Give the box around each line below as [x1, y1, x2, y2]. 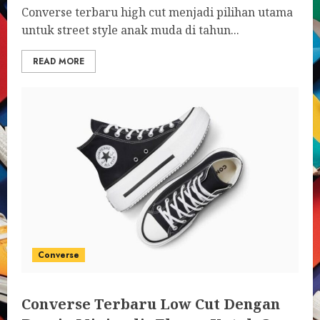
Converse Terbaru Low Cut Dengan [21, 294, 280, 314]
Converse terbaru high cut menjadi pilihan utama [21, 4, 293, 20]
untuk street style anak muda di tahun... [21, 22, 239, 38]
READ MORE [33, 55, 84, 68]
